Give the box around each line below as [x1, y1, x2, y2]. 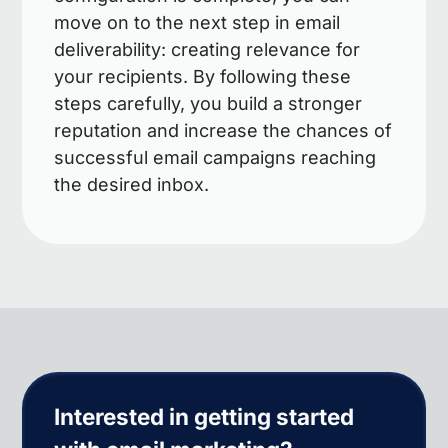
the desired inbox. [54, 174, 210, 196]
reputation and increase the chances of [54, 120, 393, 142]
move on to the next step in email [54, 12, 341, 34]
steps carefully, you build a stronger [54, 93, 363, 115]
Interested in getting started [54, 403, 355, 431]
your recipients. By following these [54, 66, 352, 88]
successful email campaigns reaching [54, 147, 377, 169]
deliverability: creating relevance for [54, 39, 361, 61]
